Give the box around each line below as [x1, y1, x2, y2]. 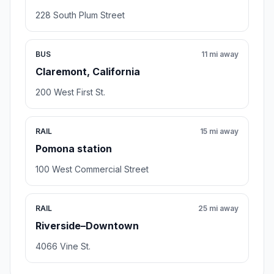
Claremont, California [35, 65, 140, 78]
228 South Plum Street [35, 10, 125, 21]
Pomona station [35, 143, 112, 155]
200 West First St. [35, 87, 105, 98]
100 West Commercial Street [35, 164, 149, 175]
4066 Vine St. [35, 241, 91, 252]
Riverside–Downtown [35, 220, 139, 232]
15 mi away [200, 127, 239, 136]
